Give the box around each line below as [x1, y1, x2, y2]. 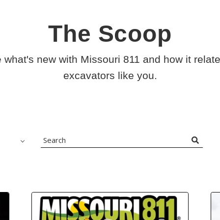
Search [40, 141, 70, 154]
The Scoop [48, 21, 172, 47]
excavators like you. [63, 70, 157, 82]
